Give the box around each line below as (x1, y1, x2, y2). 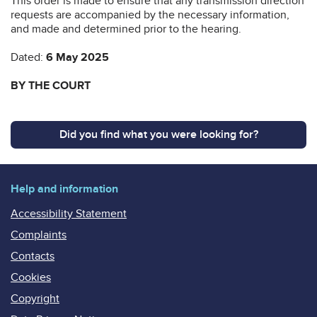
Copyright (11, 291, 59, 306)
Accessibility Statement (11, 206, 127, 221)
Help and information (11, 181, 118, 196)
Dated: (11, 50, 46, 64)
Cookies (11, 270, 51, 284)
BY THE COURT (11, 78, 91, 93)
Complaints (11, 227, 67, 242)
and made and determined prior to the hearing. (11, 21, 241, 36)
